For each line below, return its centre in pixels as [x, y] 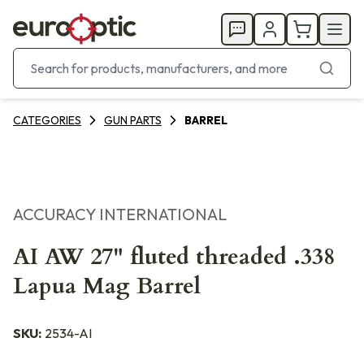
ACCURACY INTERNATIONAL [120, 214]
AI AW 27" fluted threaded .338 [174, 257]
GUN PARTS [133, 120]
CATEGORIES [47, 120]
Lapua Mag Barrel [107, 286]
